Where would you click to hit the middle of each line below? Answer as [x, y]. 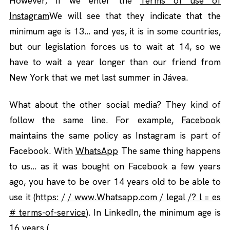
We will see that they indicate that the [135, 16]
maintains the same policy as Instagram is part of [115, 136]
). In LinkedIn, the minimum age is [153, 213]
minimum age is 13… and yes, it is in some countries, [115, 31]
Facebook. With [42, 151]
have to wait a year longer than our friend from [115, 62]
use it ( [23, 197]
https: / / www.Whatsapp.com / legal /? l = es [128, 197]
